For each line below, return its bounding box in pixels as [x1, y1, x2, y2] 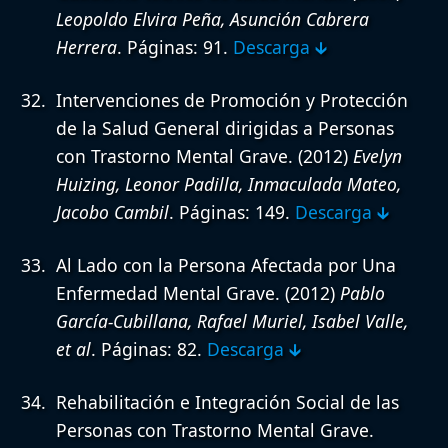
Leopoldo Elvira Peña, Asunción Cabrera [56, 6, 369, 31]
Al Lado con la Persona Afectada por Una [56, 252, 396, 277]
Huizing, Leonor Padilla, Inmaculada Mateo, [56, 171, 401, 196]
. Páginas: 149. [169, 199, 295, 224]
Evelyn [353, 143, 402, 168]
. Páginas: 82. [91, 336, 207, 361]
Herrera [56, 34, 117, 59]
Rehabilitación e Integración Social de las [56, 389, 399, 414]
